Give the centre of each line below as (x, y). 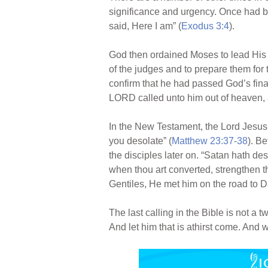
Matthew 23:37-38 (210, 141)
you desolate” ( (140, 141)
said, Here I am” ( (145, 26)
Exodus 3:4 (205, 26)
